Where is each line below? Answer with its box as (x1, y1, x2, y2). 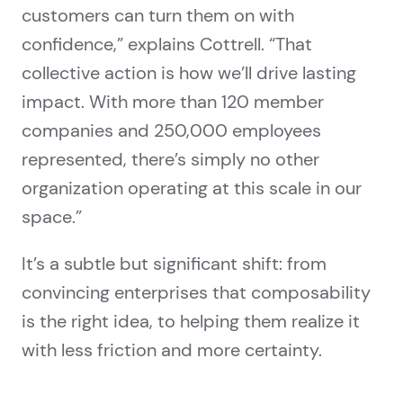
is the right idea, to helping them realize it (22, 309, 360, 334)
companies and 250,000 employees (22, 119, 321, 143)
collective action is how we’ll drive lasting (22, 61, 356, 85)
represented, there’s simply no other (22, 148, 319, 172)
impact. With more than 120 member (22, 90, 324, 114)
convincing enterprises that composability (22, 281, 371, 305)
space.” (22, 205, 82, 229)
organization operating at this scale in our (22, 176, 362, 201)
